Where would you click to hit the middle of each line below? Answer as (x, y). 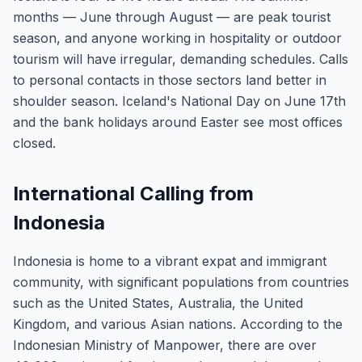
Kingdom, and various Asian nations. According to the (178, 324)
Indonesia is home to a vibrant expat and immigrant (170, 261)
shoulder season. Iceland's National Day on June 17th (179, 101)
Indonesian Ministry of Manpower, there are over (165, 345)
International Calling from (133, 194)
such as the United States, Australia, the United (158, 303)
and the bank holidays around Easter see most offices (178, 122)
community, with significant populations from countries (181, 282)
